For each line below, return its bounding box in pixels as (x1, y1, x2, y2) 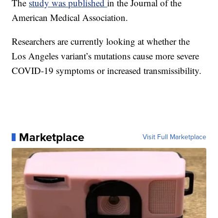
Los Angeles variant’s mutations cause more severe (12, 49, 200, 62)
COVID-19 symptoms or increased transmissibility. (12, 64, 202, 76)
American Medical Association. (12, 11, 128, 23)
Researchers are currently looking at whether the (12, 35, 190, 47)
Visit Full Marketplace (142, 131, 206, 142)
